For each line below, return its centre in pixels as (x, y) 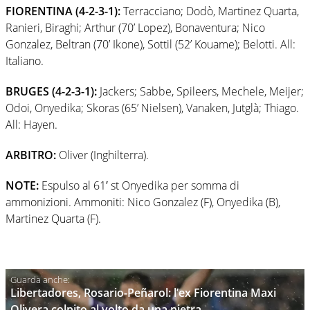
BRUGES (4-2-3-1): (51, 91)
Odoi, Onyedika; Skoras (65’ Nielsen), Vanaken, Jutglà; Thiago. (152, 108)
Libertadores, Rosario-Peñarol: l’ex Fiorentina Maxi (143, 292)
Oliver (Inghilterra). (102, 155)
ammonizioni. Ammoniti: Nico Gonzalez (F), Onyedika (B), (143, 202)
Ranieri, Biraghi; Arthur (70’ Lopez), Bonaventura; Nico (135, 27)
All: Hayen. (31, 124)
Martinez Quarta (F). (53, 218)
